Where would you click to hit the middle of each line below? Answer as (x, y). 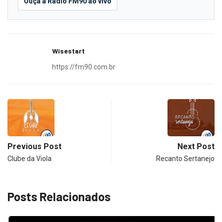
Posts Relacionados (59, 196)
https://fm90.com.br (84, 67)
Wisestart (68, 51)
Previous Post (34, 146)
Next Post (196, 146)
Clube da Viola (29, 158)
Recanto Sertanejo (185, 158)
